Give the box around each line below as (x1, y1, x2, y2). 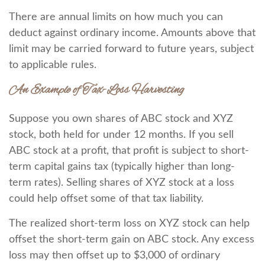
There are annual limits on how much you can (9, 12, 223, 22)
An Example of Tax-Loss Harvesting (9, 82, 184, 98)
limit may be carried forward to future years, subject (9, 44, 254, 54)
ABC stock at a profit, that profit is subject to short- (9, 146, 249, 156)
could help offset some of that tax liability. (9, 193, 203, 204)
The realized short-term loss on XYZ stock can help (9, 218, 250, 229)
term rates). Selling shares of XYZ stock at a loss (9, 177, 234, 188)
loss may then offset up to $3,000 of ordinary (9, 250, 220, 261)
